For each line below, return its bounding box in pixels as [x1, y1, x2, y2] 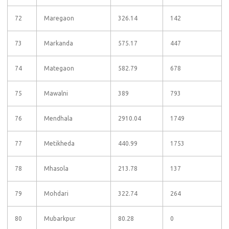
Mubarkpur [44, 215, 76, 222]
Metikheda [44, 140, 75, 147]
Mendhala [44, 115, 73, 122]
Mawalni [44, 90, 68, 97]
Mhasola [44, 165, 68, 172]
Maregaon [44, 15, 74, 21]
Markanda [44, 40, 73, 47]
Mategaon [44, 65, 74, 72]
